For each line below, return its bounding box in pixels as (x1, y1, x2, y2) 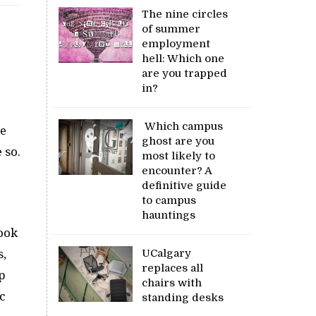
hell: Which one (142, 51, 225, 65)
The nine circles (142, 7, 229, 20)
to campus (142, 193, 197, 207)
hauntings (142, 208, 196, 221)
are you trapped (142, 66, 228, 80)
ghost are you (142, 134, 215, 147)
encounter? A (142, 164, 212, 177)
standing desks (142, 291, 224, 304)
